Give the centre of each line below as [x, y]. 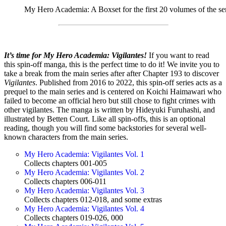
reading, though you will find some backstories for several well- [105, 128]
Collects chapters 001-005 [66, 163]
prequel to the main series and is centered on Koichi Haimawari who [113, 92]
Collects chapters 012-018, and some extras [93, 200]
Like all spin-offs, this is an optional [149, 119]
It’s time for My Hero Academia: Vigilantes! [76, 55]
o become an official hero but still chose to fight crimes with [121, 101]
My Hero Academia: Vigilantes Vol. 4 [84, 209]
